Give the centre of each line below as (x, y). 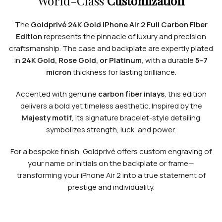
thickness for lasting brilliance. (124, 72)
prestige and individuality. (111, 187)
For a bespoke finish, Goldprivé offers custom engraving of (111, 151)
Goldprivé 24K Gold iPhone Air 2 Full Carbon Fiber (119, 24)
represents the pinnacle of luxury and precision (124, 36)
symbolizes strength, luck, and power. (111, 129)
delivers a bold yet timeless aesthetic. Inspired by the (111, 106)
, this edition (185, 94)
